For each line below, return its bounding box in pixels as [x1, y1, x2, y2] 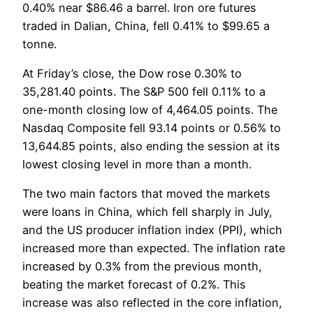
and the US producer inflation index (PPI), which [22, 223, 282, 238]
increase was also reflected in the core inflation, [22, 296, 282, 310]
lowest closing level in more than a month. [22, 157, 252, 172]
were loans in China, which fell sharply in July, [22, 205, 272, 219]
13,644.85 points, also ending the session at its [22, 139, 280, 154]
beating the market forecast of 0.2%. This [22, 277, 246, 292]
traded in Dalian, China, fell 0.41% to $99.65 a [22, 18, 270, 33]
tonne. [22, 36, 57, 51]
